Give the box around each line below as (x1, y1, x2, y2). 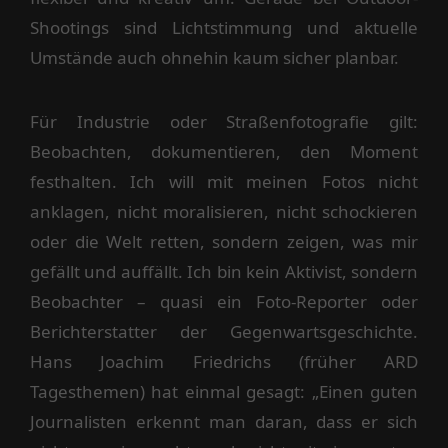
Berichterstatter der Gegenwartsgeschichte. (30, 320, 418, 343)
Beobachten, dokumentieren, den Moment (30, 140, 418, 163)
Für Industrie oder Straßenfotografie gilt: (30, 110, 418, 133)
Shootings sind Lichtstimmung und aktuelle (30, 16, 418, 39)
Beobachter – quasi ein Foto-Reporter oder (30, 290, 418, 313)
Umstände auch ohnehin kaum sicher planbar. (30, 46, 399, 69)
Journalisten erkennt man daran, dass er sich (30, 410, 418, 433)
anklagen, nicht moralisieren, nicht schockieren (30, 200, 418, 223)
